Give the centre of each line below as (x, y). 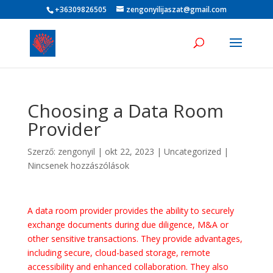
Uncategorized (192, 151)
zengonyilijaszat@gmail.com (176, 9)
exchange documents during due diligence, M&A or (128, 225)
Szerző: (42, 151)
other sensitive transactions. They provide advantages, (135, 239)
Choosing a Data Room (125, 111)
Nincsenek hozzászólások (78, 165)
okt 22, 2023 (129, 151)
